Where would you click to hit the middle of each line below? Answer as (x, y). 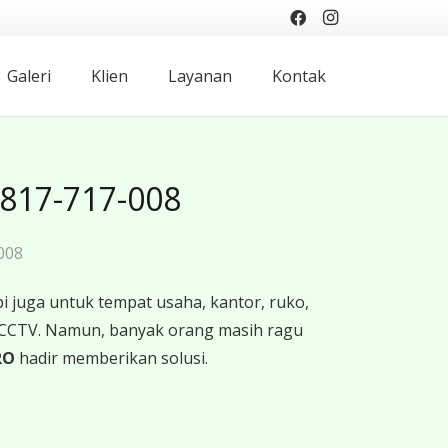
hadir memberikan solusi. (111, 358)
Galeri (29, 76)
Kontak (299, 76)
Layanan (200, 76)
